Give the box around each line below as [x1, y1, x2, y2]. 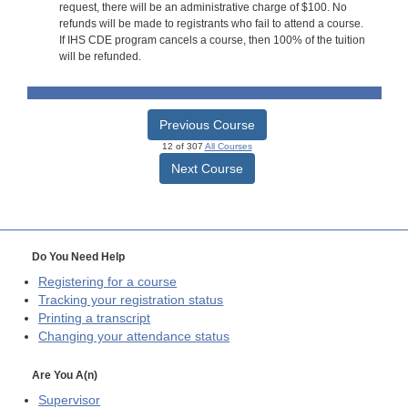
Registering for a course [38, 274, 178, 289]
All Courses [204, 140, 252, 151]
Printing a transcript [38, 311, 151, 325]
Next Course [170, 160, 243, 176]
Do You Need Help [32, 250, 125, 263]
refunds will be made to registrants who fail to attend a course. [58, 17, 363, 31]
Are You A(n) [32, 369, 97, 382]
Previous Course [158, 117, 255, 132]
